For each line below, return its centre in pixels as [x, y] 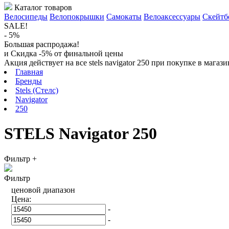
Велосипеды [26, 17]
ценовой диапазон [43, 190]
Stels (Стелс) [37, 90]
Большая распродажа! [42, 44]
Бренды [29, 81]
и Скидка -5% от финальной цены [64, 53]
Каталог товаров [43, 7]
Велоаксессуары [172, 17]
